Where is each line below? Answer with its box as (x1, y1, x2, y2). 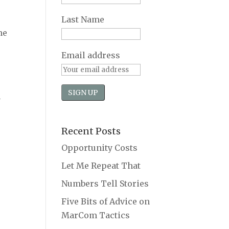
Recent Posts (61, 125, 121, 138)
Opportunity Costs (61, 143, 138, 153)
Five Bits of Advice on (61, 196, 150, 207)
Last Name (61, 14, 105, 25)
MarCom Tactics (61, 210, 130, 221)
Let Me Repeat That (61, 161, 141, 171)
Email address (61, 50, 121, 61)
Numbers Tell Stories (61, 178, 149, 189)
